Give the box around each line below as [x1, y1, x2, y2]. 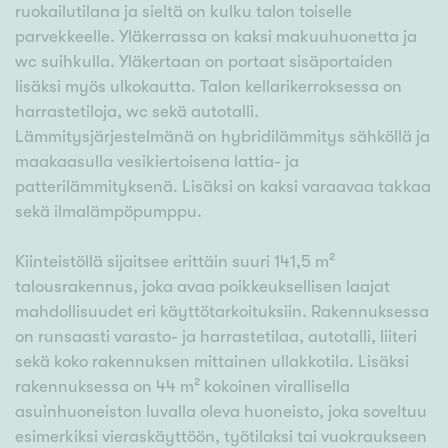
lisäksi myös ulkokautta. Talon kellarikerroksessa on [15, 77, 402, 97]
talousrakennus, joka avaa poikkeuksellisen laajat [15, 277, 390, 297]
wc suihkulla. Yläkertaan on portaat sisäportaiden [15, 52, 393, 72]
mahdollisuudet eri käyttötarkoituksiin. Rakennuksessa [15, 302, 429, 322]
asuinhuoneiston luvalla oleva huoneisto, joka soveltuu [15, 402, 427, 422]
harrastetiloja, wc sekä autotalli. [15, 102, 259, 122]
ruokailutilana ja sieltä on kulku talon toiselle [15, 2, 352, 22]
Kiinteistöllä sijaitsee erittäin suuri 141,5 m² [15, 252, 335, 272]
